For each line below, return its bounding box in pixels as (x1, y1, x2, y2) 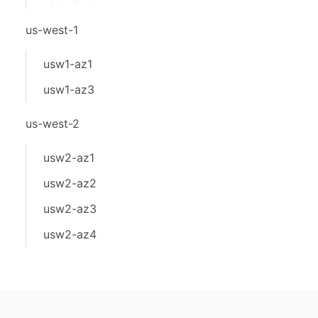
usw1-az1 (43, 57, 92, 71)
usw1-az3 (43, 82, 94, 97)
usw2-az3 (43, 202, 97, 216)
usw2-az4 (43, 227, 97, 241)
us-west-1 (26, 23, 78, 37)
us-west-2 (26, 116, 79, 131)
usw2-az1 (43, 150, 94, 165)
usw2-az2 (43, 176, 97, 190)
